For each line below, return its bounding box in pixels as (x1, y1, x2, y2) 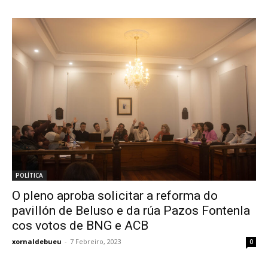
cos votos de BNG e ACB (12, 218, 148, 233)
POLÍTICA (16, 171, 43, 180)
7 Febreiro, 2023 (70, 237, 121, 246)
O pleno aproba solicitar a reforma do (12, 188, 218, 203)
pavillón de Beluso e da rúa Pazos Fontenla (12, 203, 250, 218)
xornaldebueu (12, 237, 62, 246)
